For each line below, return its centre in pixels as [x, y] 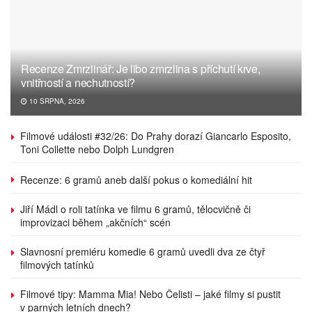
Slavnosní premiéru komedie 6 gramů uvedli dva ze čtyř [143, 251]
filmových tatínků [57, 265]
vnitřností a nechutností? [78, 83]
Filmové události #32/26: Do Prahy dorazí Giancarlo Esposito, [156, 136]
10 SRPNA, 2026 [56, 101]
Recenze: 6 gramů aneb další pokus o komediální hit [136, 180]
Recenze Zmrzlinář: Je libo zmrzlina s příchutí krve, [141, 69]
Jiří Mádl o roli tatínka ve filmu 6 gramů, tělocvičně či [135, 209]
